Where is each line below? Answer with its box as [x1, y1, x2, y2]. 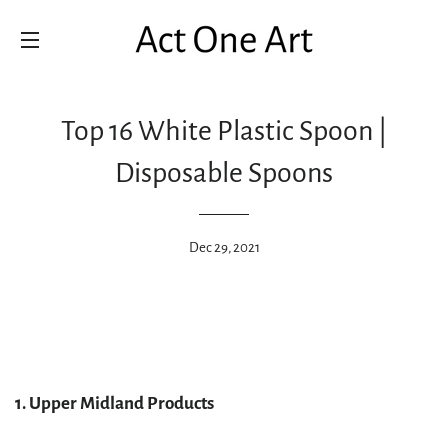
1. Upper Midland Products [15, 394, 214, 413]
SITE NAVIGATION [30, 58, 153, 72]
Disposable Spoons [115, 158, 333, 188]
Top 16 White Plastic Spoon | [61, 116, 387, 146]
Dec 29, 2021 [188, 240, 260, 255]
